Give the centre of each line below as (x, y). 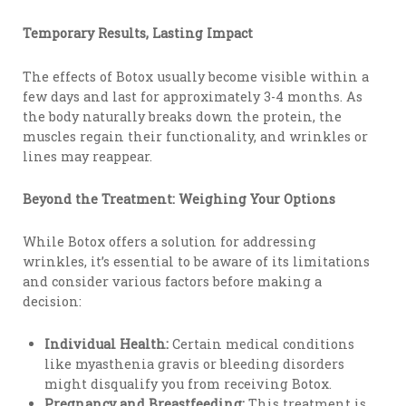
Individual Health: (107, 344)
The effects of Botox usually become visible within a (196, 76)
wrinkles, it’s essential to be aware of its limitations (197, 262)
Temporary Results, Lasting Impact (138, 34)
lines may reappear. (88, 156)
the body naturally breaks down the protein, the (183, 116)
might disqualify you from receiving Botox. (188, 384)
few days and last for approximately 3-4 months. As (193, 96)
